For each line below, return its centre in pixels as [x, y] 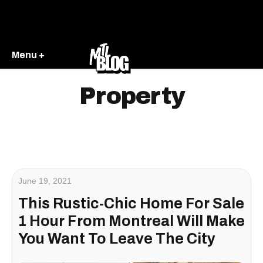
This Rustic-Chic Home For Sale [131, 203]
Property [131, 96]
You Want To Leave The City [117, 239]
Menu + [28, 55]
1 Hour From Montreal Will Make [131, 221]
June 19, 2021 [45, 181]
